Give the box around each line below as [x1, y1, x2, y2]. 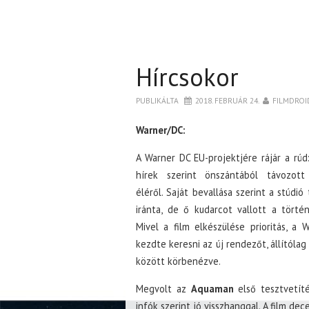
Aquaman [190, 281, 234, 295]
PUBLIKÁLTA [136, 94, 181, 106]
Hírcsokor [136, 60, 239, 93]
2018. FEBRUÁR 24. [195, 94, 259, 106]
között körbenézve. [136, 254, 221, 268]
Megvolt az [136, 281, 191, 295]
